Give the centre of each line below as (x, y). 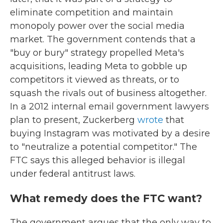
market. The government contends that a (103, 39)
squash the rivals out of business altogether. (108, 93)
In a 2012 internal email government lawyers (110, 107)
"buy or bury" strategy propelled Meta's (97, 53)
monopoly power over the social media (97, 26)
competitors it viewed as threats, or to (95, 80)
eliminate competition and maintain (92, 12)
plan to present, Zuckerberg (74, 120)
